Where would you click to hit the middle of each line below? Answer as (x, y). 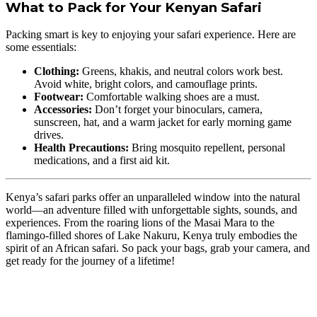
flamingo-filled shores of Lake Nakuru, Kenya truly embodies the (151, 236)
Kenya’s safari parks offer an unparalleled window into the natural (153, 197)
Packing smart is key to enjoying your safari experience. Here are (151, 35)
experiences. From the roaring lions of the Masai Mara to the (140, 223)
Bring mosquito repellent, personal (207, 148)
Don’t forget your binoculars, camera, (177, 110)
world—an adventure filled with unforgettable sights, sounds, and (151, 210)
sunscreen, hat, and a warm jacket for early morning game (163, 122)
